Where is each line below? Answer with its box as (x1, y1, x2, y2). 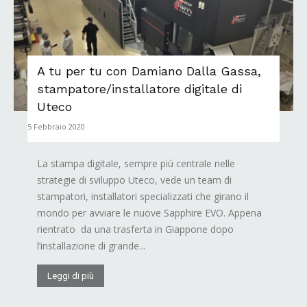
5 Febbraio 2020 (27, 121, 85, 132)
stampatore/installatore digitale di (37, 82, 242, 97)
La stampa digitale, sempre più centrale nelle (37, 157, 235, 171)
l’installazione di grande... (37, 239, 145, 253)
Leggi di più (47, 271, 94, 282)
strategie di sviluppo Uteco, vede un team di (37, 173, 232, 187)
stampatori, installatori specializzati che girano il (37, 190, 249, 204)
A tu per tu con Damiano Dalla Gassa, (37, 64, 261, 79)
